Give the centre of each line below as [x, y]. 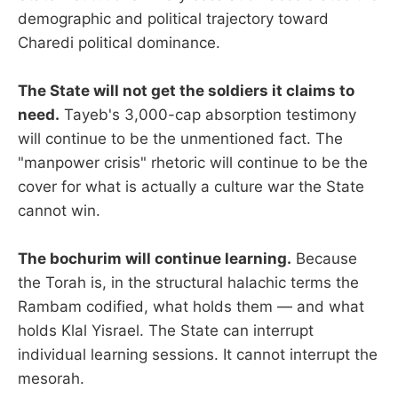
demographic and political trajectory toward [173, 18]
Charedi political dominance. [119, 42]
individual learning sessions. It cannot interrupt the [198, 355]
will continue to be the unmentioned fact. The [180, 138]
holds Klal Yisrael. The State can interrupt [166, 331]
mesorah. [51, 379]
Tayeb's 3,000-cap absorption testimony [208, 114]
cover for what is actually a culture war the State [191, 186]
